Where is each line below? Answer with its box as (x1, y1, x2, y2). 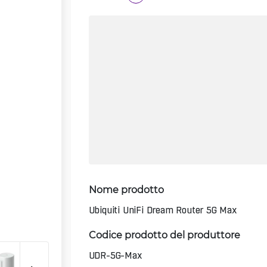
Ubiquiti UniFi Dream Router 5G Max (88, 204, 237, 216)
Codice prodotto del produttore (88, 228, 240, 241)
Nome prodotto (88, 182, 164, 195)
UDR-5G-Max (88, 250, 142, 261)
